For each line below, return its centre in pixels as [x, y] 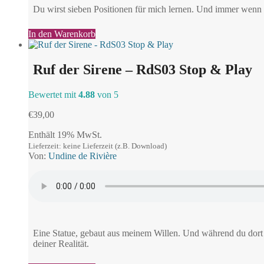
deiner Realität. [61, 244]
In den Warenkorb [62, 34]
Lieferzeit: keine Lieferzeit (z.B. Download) [98, 146]
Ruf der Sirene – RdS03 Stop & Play [143, 70]
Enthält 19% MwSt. [65, 135]
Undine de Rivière [82, 156]
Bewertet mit [53, 95]
